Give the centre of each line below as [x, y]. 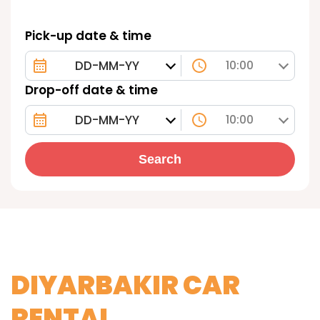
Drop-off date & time [91, 90]
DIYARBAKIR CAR [125, 285]
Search [160, 159]
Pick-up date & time [88, 36]
